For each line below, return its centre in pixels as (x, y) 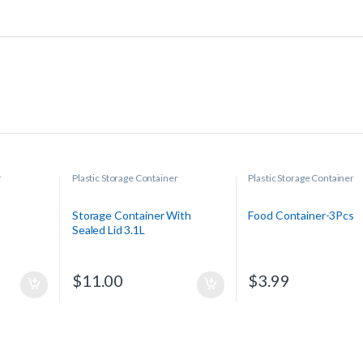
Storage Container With (131, 215)
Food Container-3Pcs (301, 215)
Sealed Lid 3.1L (108, 229)
